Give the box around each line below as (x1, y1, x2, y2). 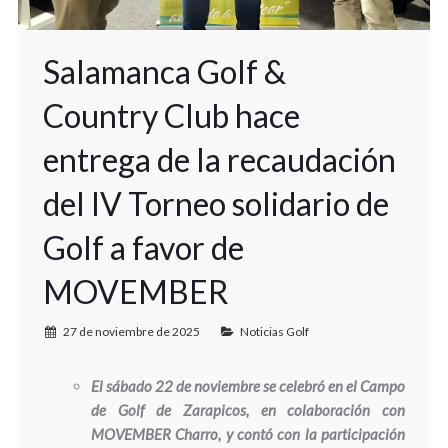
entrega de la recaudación (42, 140, 396, 180)
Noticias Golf (239, 324, 309, 340)
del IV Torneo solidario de (42, 184, 389, 224)
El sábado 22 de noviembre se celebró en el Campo (90, 377, 406, 396)
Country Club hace (42, 96, 300, 136)
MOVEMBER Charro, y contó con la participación (90, 425, 406, 444)
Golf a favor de (42, 228, 244, 268)
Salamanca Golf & (42, 52, 286, 92)
